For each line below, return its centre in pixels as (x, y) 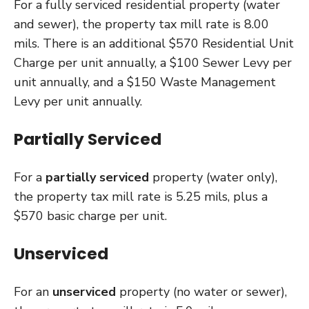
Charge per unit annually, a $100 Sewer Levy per (153, 63)
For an (33, 292)
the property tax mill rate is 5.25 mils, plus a (141, 197)
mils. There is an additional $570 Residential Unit (154, 43)
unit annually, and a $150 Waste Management (145, 82)
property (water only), (213, 177)
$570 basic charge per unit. (90, 216)
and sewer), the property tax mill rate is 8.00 (141, 24)
